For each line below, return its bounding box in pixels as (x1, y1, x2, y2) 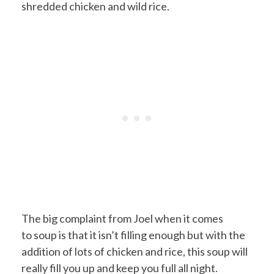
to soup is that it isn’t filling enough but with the (21, 228, 245, 242)
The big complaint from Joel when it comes (21, 211, 223, 225)
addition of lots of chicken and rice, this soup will (21, 244, 248, 258)
